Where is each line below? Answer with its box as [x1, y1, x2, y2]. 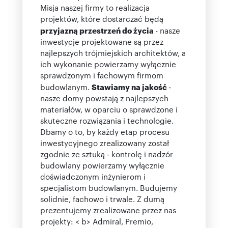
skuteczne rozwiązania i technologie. [40, 115, 174, 126]
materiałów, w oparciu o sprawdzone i [40, 104, 178, 115]
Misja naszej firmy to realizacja [40, 2, 150, 13]
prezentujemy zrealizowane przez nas [40, 205, 176, 215]
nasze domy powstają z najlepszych [40, 93, 168, 103]
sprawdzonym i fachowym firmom [40, 70, 163, 80]
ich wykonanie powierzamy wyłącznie [40, 59, 176, 69]
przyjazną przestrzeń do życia [40, 25, 155, 35]
